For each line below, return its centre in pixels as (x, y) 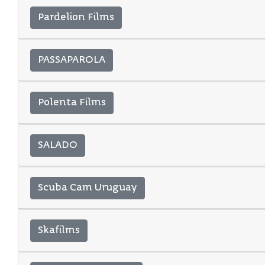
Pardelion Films (76, 17)
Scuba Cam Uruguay (88, 188)
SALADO (58, 145)
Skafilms (59, 230)
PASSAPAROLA (72, 60)
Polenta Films (72, 103)
